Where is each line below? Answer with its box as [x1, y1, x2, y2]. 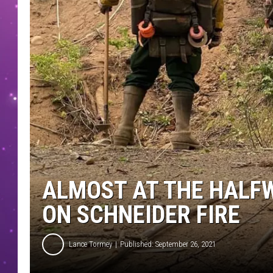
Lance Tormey [69, 239, 112, 249]
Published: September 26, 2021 [120, 239, 216, 249]
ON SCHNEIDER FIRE [42, 200, 240, 229]
